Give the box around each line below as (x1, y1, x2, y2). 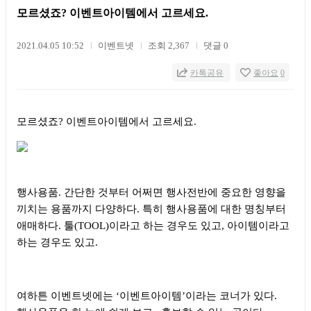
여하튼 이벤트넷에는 (17, 289, 116, 301)
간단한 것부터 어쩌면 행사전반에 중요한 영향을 (64, 186, 286, 198)
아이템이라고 (227, 219, 289, 231)
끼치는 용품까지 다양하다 (17, 203, 137, 215)
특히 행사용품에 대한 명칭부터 (142, 203, 286, 215)
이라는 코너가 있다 (185, 289, 274, 301)
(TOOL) (74, 219, 109, 231)
